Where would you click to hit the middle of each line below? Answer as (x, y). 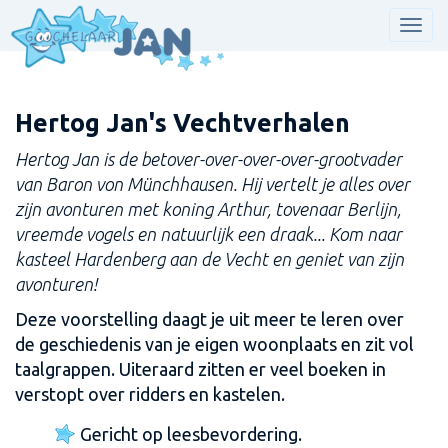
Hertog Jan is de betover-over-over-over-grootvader (208, 159)
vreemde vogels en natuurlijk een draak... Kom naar (208, 234)
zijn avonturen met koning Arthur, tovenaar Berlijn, (208, 209)
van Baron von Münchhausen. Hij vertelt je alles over (212, 184)
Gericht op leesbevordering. (191, 434)
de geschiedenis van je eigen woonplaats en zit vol (214, 344)
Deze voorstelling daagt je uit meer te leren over (209, 319)
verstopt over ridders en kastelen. (150, 394)
